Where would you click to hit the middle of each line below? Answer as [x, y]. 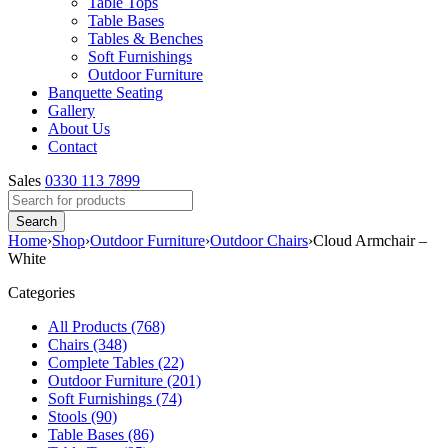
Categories [41, 292]
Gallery [71, 110]
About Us [79, 128]
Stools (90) [82, 416]
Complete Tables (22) [116, 362]
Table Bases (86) [101, 434]
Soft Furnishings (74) [115, 398]
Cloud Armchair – [370, 240]
